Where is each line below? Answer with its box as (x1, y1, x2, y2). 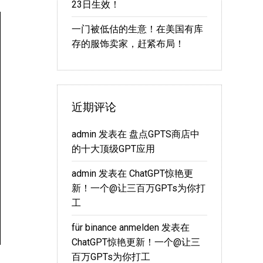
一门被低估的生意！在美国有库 (72, 23, 203, 35)
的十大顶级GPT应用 (72, 143, 155, 155)
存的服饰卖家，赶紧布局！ (72, 38, 184, 50)
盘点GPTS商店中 (129, 129, 200, 140)
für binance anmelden (72, 222, 159, 234)
